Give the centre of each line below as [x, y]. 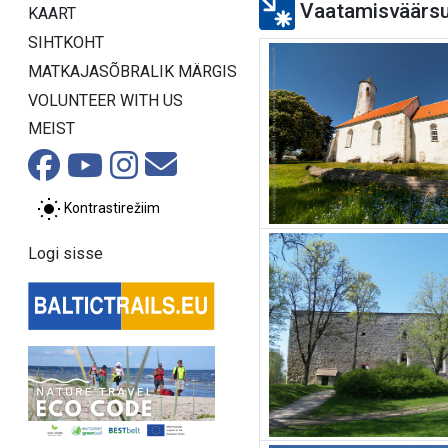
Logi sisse [65, 254]
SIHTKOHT [66, 42]
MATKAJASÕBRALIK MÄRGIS [132, 71]
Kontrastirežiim [112, 208]
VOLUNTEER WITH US [105, 100]
